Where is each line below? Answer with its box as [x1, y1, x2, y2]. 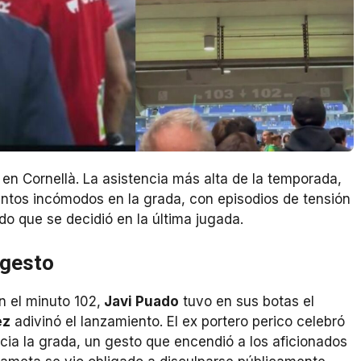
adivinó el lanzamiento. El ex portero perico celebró [10, 313, 345, 330]
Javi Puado [101, 293, 179, 309]
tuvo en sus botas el [179, 293, 314, 309]
